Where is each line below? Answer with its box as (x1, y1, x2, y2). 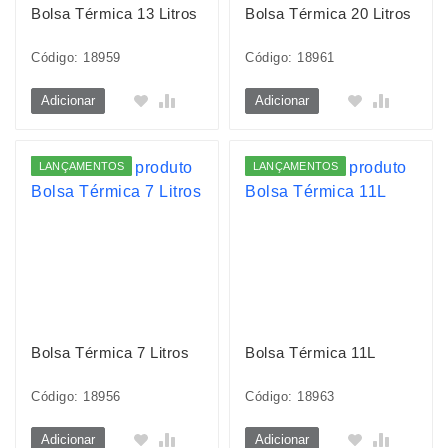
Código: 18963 (245, 389, 335, 404)
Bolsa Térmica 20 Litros (245, 5, 412, 22)
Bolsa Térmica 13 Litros (31, 5, 198, 22)
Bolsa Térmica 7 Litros (31, 344, 189, 361)
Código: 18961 (245, 50, 335, 65)
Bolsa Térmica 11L (245, 344, 376, 361)
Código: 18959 (31, 50, 121, 65)
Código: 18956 (31, 389, 121, 404)
